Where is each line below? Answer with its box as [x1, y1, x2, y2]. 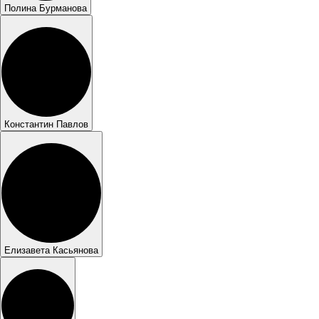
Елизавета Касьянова [4, 245, 98, 256]
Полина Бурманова [4, 3, 87, 14]
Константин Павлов [4, 119, 88, 130]
